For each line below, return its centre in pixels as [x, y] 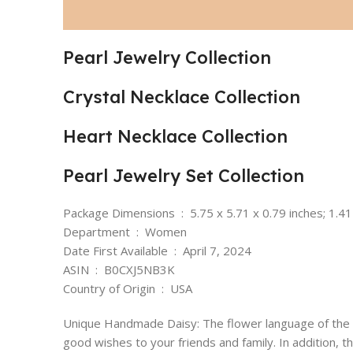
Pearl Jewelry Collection [167, 57]
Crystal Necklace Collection [182, 97]
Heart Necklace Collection [175, 136]
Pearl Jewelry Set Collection [184, 175]
